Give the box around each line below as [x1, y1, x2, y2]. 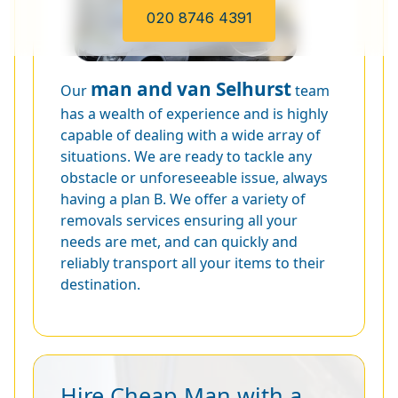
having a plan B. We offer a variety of [60, 188, 306, 209]
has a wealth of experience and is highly [60, 103, 328, 123]
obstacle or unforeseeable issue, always [60, 167, 328, 187]
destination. [60, 274, 140, 294]
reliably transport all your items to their [60, 252, 325, 273]
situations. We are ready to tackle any [60, 146, 312, 166]
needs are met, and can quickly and [60, 231, 298, 251]
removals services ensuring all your [60, 210, 298, 230]
